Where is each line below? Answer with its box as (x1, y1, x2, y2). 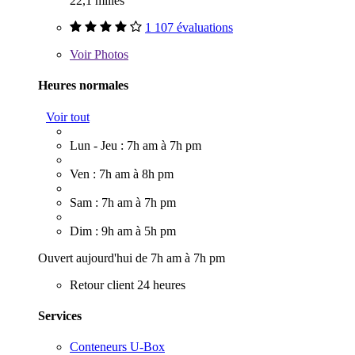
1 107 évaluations (145, 21, 233, 35)
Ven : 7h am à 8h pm (70, 166, 174, 181)
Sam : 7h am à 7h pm (70, 195, 176, 209)
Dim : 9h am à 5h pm (70, 223, 176, 238)
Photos (91, 48, 128, 62)
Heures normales (38, 78, 128, 93)
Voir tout (46, 109, 90, 124)
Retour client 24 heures (70, 277, 185, 292)
